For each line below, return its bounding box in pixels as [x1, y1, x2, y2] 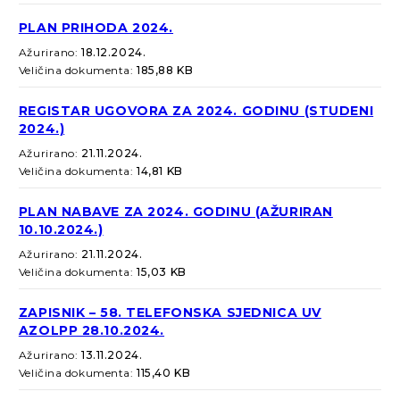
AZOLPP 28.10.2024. [18, 322, 165, 339]
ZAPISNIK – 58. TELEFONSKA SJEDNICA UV [18, 304, 321, 321]
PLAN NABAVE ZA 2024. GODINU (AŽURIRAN [18, 204, 333, 221]
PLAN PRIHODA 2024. [18, 20, 174, 37]
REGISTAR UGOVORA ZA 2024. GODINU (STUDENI [18, 103, 374, 120]
